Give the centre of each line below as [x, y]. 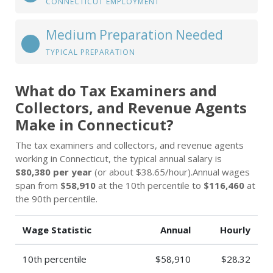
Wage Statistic [57, 230]
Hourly [235, 230]
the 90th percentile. [56, 199]
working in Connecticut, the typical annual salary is [119, 158]
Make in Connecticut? [94, 125]
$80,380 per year [54, 172]
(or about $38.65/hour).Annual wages [171, 172]
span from [38, 185]
